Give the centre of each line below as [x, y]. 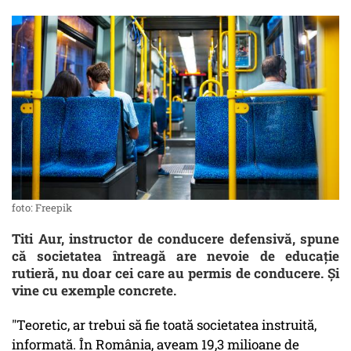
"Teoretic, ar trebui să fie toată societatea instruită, [164, 325]
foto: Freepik [42, 208]
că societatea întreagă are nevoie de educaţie [175, 256]
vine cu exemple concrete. [96, 291]
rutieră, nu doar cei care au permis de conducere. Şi [175, 273]
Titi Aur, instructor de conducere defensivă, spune [175, 239]
